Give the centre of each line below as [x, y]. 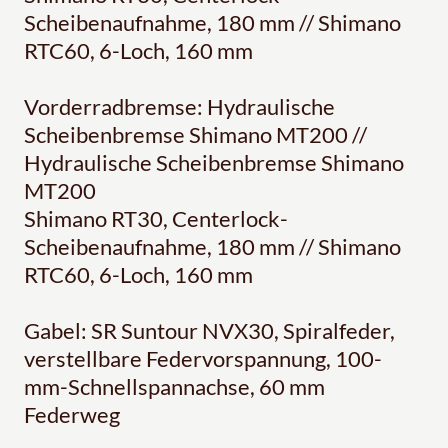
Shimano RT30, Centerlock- [156, 218]
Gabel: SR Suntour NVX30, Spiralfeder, [209, 330]
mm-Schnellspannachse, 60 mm [174, 386]
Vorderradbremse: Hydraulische [179, 106]
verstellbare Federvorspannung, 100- [203, 358]
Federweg [72, 414]
